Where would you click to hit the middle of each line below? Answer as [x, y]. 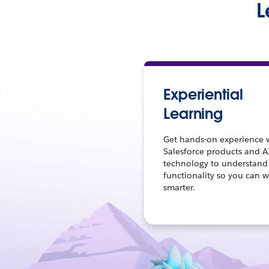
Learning [193, 114]
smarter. [179, 187]
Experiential [203, 95]
